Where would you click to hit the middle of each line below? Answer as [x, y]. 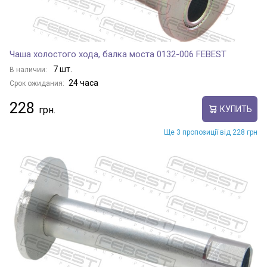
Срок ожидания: [37, 83]
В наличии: [29, 70]
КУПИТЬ [236, 109]
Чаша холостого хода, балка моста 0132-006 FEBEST [118, 54]
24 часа [83, 83]
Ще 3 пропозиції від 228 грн [211, 132]
